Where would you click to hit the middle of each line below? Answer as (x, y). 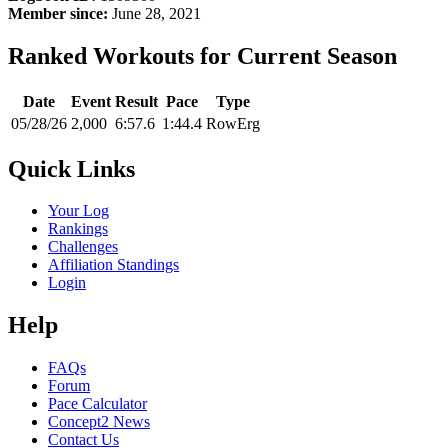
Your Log (78, 211)
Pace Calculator (97, 404)
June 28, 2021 (154, 13)
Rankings (78, 229)
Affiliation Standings (113, 265)
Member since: (58, 13)
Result (136, 101)
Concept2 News (99, 422)
